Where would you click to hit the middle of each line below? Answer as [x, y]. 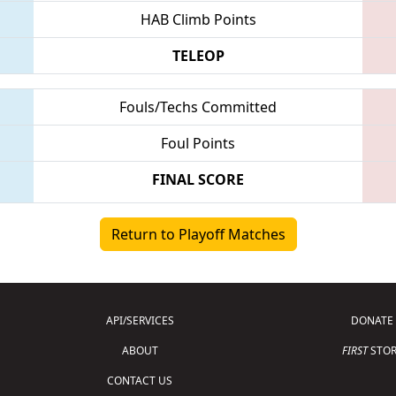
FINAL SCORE [198, 179]
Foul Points [198, 143]
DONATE [373, 320]
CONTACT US [140, 380]
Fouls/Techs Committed [198, 107]
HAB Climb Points [198, 19]
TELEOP [198, 55]
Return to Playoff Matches [198, 234]
